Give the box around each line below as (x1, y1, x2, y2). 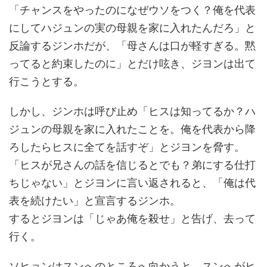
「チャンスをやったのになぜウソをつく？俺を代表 (9, 1, 256, 17)
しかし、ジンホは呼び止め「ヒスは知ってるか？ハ (9, 103, 256, 118)
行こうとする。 (9, 73, 84, 88)
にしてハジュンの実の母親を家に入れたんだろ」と (9, 19, 256, 35)
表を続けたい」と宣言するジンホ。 (9, 192, 181, 207)
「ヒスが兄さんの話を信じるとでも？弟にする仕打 (9, 156, 256, 172)
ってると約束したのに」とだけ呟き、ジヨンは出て (9, 55, 256, 70)
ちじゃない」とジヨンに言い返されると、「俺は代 (9, 174, 256, 190)
